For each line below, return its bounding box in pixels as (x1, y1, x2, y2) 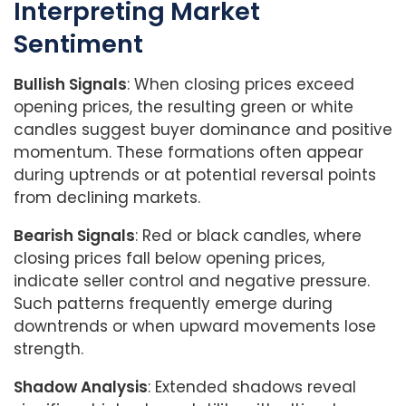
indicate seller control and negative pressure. (14, 269, 370, 292)
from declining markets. (14, 186, 200, 208)
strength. (14, 337, 83, 360)
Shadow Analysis (14, 375, 148, 398)
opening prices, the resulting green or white (14, 95, 353, 118)
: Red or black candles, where (135, 224, 362, 246)
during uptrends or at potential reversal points (14, 163, 376, 186)
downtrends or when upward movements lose (14, 314, 376, 337)
